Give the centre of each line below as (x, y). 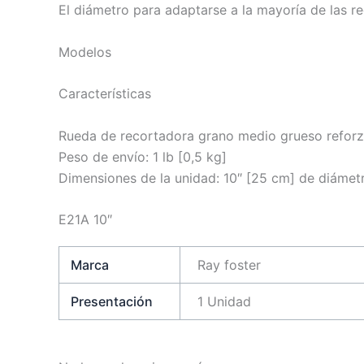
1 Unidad (225, 301)
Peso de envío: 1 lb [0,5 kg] (143, 156)
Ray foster (230, 264)
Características (105, 94)
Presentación (112, 301)
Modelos (85, 52)
